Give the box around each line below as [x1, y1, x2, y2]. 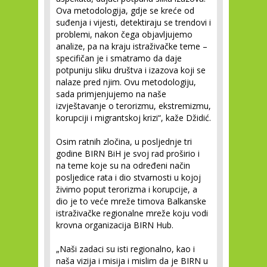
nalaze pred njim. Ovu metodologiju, [56, 76, 196, 88]
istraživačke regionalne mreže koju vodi [56, 207, 208, 219]
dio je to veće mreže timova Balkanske [56, 195, 206, 207]
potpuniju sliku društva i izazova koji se [56, 64, 206, 76]
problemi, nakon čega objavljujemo [56, 29, 193, 41]
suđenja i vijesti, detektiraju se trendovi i [56, 17, 211, 29]
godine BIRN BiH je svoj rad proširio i [56, 148, 200, 160]
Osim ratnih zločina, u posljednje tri [56, 136, 192, 148]
